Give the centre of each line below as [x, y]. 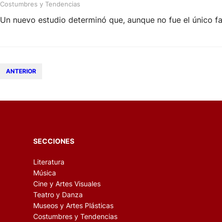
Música [45, 172]
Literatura [49, 162]
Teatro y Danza [58, 194]
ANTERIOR [21, 71]
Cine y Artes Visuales [67, 183]
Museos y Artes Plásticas [74, 205]
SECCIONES [54, 141]
